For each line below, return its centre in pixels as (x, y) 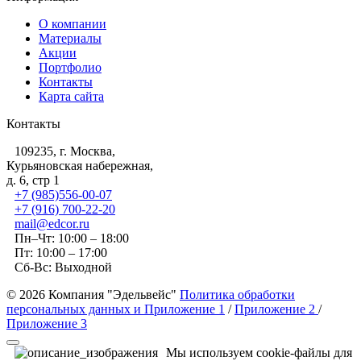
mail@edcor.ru (52, 224)
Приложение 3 (47, 324)
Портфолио (70, 68)
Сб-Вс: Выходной (63, 268)
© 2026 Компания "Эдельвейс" (93, 295)
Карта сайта (71, 97)
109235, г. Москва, (65, 151)
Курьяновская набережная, (80, 166)
